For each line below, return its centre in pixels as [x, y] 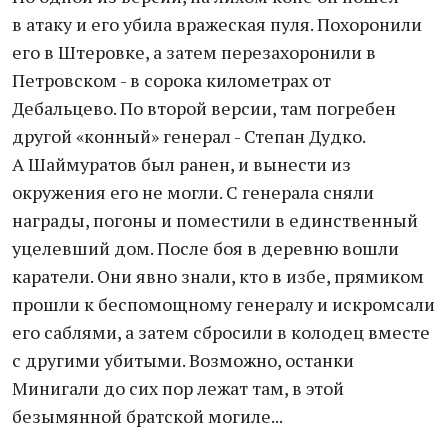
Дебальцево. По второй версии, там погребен [204, 108]
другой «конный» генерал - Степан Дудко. [188, 136]
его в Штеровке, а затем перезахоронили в [194, 52]
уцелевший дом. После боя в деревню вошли [205, 248]
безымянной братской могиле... [149, 416]
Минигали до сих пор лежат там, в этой [178, 388]
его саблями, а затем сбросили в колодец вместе [221, 332]
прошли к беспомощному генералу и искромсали [223, 304]
